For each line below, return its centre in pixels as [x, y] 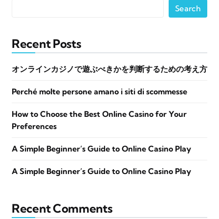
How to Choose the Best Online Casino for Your [99, 114]
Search [188, 8]
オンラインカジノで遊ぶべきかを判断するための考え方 [109, 69]
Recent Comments [62, 208]
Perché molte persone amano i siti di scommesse [99, 91]
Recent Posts [46, 44]
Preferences [34, 126]
